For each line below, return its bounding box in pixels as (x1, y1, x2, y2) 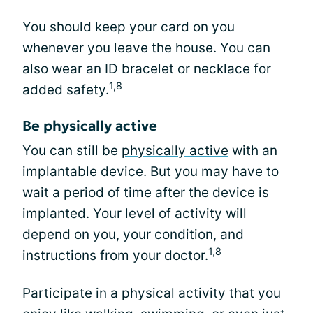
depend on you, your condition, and (22, 226, 244, 242)
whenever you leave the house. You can (22, 40, 270, 56)
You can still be (22, 143, 122, 159)
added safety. (22, 82, 109, 98)
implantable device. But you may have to (22, 163, 279, 180)
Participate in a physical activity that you (22, 285, 281, 301)
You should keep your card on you (22, 19, 235, 35)
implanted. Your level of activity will (22, 205, 247, 221)
